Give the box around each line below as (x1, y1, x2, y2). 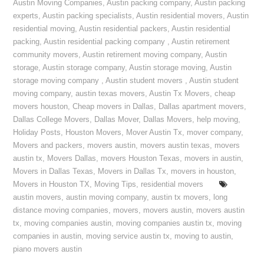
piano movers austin (13, 245, 82, 253)
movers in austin (184, 154, 242, 163)
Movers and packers (13, 141, 83, 150)
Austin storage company (42, 64, 126, 72)
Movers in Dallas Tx (98, 167, 167, 176)
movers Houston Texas (101, 154, 180, 163)
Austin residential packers (79, 25, 168, 33)
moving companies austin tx (116, 219, 213, 227)
